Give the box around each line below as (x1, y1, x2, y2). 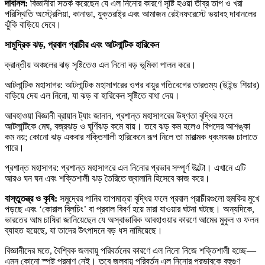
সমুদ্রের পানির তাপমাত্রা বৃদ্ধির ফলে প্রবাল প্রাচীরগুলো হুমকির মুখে (60, 193, 259, 204)
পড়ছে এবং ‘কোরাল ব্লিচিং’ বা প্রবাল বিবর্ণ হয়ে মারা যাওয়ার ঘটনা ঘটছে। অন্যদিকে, (5, 204, 254, 215)
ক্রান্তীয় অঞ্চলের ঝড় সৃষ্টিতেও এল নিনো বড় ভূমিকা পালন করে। (5, 60, 196, 70)
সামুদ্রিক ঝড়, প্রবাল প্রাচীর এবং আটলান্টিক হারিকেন (5, 40, 159, 50)
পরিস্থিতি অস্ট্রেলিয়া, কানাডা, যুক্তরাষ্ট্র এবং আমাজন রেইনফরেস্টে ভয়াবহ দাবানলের (5, 9, 256, 20)
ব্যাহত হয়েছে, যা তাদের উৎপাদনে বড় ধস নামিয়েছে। (5, 225, 163, 236)
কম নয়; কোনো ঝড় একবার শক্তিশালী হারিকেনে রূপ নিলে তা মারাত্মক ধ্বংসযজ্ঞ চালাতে (5, 132, 257, 143)
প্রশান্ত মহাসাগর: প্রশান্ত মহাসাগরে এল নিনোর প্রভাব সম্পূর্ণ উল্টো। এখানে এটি (5, 163, 245, 173)
